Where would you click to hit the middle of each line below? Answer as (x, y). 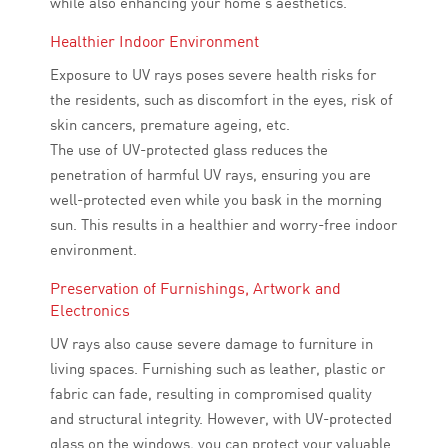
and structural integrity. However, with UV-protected (221, 418)
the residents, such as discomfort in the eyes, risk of (221, 99)
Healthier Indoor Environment (154, 41)
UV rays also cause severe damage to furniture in (211, 343)
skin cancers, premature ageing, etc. (170, 124)
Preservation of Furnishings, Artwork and (195, 288)
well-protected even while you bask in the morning (216, 199)
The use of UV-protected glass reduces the (189, 149)
